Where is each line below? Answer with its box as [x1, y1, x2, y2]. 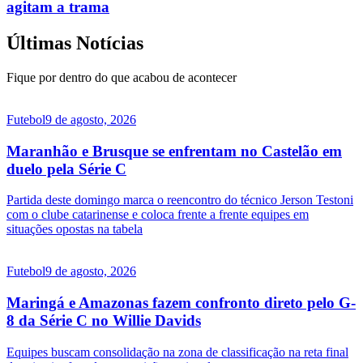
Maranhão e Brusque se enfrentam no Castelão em [6, 142, 342, 160]
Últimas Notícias [6, 32, 143, 54]
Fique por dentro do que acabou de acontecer [6, 70, 237, 85]
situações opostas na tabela [6, 222, 143, 237]
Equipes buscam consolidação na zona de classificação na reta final [6, 344, 348, 359]
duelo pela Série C [6, 160, 126, 177]
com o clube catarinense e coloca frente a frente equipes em [6, 207, 309, 222]
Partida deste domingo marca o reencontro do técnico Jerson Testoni [6, 193, 353, 207]
